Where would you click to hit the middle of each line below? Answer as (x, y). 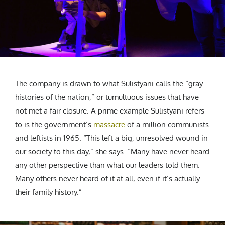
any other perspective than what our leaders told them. (107, 165)
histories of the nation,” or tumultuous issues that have (107, 97)
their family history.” (48, 192)
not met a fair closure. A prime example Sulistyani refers (110, 110)
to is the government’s (54, 124)
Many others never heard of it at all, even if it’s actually (107, 178)
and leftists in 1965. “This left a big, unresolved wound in (111, 138)
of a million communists (167, 124)
